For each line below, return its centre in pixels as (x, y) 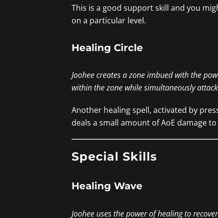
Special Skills (114, 157)
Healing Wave (107, 186)
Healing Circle (107, 47)
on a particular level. (109, 21)
